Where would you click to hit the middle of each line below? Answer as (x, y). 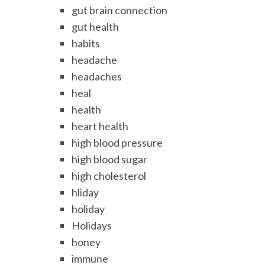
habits (86, 43)
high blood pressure (117, 143)
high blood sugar (110, 159)
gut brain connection (120, 10)
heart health (100, 126)
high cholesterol (109, 176)
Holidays (92, 226)
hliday (85, 193)
